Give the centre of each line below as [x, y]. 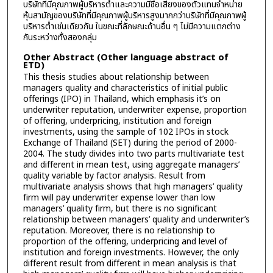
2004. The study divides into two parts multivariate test [133, 154]
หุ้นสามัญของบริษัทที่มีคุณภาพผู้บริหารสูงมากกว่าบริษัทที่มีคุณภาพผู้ [134, 15]
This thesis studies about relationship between [116, 77]
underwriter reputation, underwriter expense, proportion [135, 110]
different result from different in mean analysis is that [129, 263]
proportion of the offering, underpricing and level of [125, 241]
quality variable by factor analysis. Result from [114, 175]
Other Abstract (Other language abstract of [126, 57]
